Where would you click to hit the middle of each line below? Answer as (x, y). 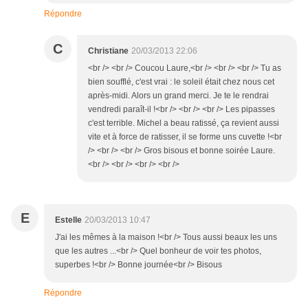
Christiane (108, 51)
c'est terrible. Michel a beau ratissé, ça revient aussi (184, 123)
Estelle (68, 220)
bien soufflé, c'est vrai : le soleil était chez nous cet (181, 82)
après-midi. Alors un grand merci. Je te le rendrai (178, 96)
